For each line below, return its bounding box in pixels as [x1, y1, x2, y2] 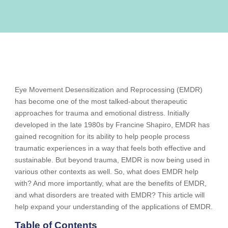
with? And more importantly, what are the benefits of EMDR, [14, 179, 207, 187]
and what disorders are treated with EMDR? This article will [14, 190, 205, 199]
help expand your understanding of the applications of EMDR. [14, 202, 213, 211]
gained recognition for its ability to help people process [14, 132, 190, 140]
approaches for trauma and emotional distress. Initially [14, 108, 189, 117]
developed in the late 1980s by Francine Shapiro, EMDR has [14, 120, 210, 129]
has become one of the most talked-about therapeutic [14, 97, 187, 105]
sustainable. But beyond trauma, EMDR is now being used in [14, 155, 210, 164]
